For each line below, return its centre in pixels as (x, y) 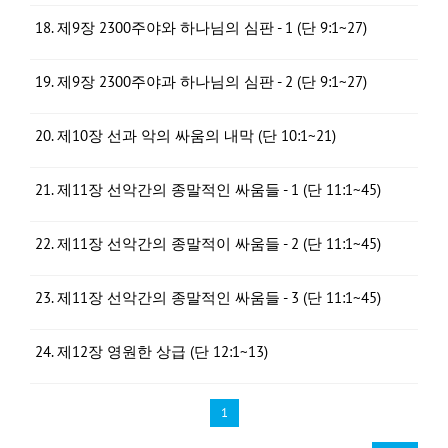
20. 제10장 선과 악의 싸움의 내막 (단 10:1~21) (185, 135)
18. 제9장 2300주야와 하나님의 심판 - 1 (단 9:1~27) (201, 27)
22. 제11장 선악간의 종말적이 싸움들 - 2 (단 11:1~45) (208, 243)
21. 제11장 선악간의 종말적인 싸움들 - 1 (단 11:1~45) (208, 189)
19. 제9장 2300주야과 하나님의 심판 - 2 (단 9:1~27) (201, 81)
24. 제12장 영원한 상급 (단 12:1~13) (151, 351)
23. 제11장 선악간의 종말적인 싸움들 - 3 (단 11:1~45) (208, 297)
